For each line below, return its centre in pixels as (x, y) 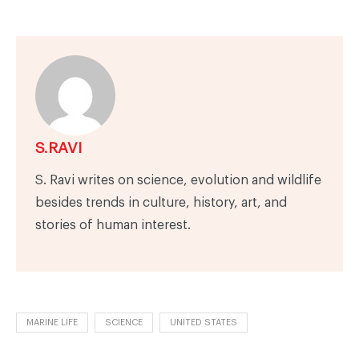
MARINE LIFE (52, 322)
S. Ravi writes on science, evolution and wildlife (178, 180)
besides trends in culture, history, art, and (161, 202)
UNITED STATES (204, 322)
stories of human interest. (113, 225)
